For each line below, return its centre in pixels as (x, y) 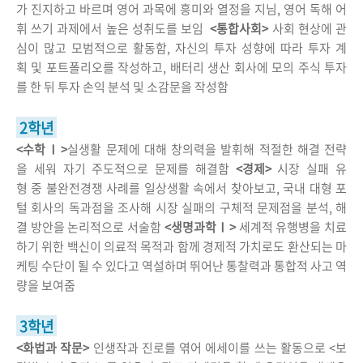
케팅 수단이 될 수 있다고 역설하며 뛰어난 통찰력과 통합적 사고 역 (181, 266)
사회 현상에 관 (310, 29)
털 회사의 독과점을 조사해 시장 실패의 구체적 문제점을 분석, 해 (181, 208)
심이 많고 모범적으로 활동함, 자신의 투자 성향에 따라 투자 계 (181, 48)
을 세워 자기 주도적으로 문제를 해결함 (123, 169)
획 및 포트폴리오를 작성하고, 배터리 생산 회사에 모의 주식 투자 (181, 68)
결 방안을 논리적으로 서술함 (90, 227)
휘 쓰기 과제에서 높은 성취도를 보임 (113, 29)
